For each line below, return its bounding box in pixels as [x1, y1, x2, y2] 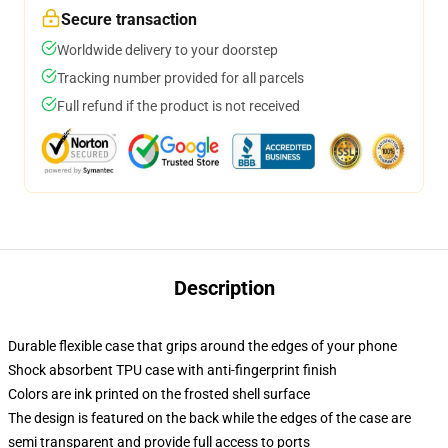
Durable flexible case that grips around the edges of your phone [8, 338, 397, 354]
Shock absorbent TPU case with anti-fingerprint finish [8, 362, 337, 378]
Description [173, 276, 275, 300]
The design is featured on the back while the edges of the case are [8, 410, 411, 426]
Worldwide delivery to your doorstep [57, 42, 278, 58]
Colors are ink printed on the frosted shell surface [8, 386, 310, 402]
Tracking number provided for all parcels [57, 70, 304, 86]
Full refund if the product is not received [57, 98, 300, 114]
